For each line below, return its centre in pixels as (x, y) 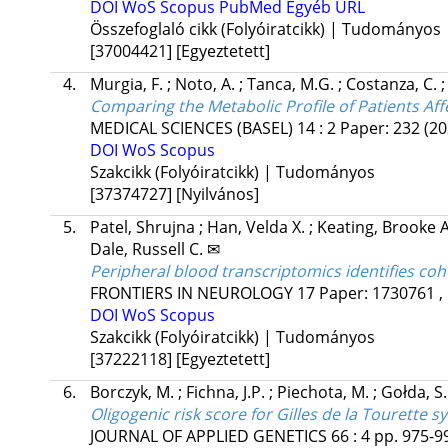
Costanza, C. (393, 84)
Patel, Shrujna (144, 227)
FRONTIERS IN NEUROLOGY (191, 293)
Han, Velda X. (257, 227)
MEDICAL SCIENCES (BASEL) (191, 128)
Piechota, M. (324, 392)
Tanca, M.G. (292, 84)
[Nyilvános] (217, 194)
